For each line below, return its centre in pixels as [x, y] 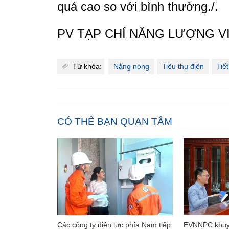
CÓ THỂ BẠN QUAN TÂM [115, 121]
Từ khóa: [87, 66]
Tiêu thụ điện [183, 66]
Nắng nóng [131, 66]
